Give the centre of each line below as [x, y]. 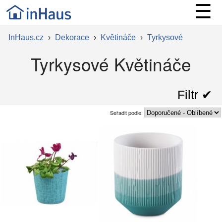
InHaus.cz [26, 37]
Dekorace [72, 37]
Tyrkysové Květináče [111, 64]
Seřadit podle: [127, 112]
